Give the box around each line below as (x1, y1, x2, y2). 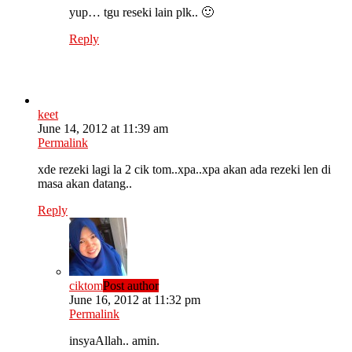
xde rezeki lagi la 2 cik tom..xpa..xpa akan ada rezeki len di (38, 163, 331, 177)
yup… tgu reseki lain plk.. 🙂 (69, 5, 214, 20)
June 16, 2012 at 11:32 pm (69, 293, 200, 307)
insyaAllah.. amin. (69, 334, 159, 348)
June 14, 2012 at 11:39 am (38, 122, 168, 136)
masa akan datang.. (38, 177, 132, 191)
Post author (103, 279, 159, 293)
